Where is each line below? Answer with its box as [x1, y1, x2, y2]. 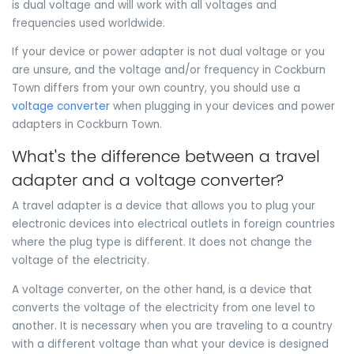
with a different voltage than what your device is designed [12, 337, 329, 352]
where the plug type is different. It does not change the [12, 235, 312, 250]
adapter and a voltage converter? [12, 168, 284, 191]
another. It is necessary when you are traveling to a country [12, 318, 333, 334]
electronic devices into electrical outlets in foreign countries [12, 217, 335, 232]
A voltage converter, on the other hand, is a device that [12, 282, 312, 298]
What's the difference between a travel [12, 145, 320, 168]
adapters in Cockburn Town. [12, 117, 162, 133]
